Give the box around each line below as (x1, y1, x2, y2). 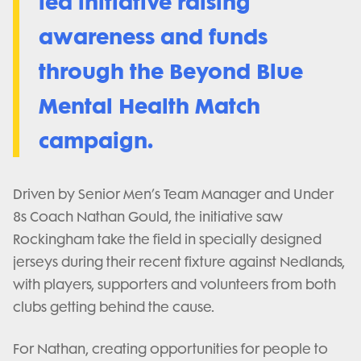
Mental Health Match (39, 92, 260, 118)
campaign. (39, 127, 159, 153)
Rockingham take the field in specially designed (13, 231, 322, 247)
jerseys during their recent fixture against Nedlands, (13, 254, 345, 270)
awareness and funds (39, 23, 268, 49)
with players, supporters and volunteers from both (13, 276, 336, 293)
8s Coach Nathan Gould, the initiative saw (13, 209, 283, 225)
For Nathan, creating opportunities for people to (13, 341, 328, 357)
